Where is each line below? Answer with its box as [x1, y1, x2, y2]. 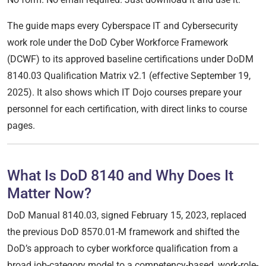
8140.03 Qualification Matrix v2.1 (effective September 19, [7, 69, 251, 81]
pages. [7, 119, 35, 131]
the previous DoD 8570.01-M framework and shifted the [7, 226, 239, 237]
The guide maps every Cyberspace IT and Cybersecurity [7, 20, 238, 31]
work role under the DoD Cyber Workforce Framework [7, 36, 228, 48]
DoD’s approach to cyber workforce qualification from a [7, 242, 238, 254]
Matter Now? [7, 184, 91, 202]
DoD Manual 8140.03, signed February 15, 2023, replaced [7, 209, 246, 221]
